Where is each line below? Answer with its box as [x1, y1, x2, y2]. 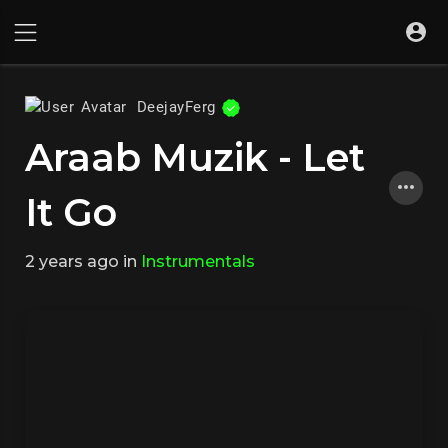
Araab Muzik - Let [25, 134, 365, 182]
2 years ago [25, 252, 119, 272]
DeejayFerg [136, 97, 222, 116]
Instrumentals [141, 252, 255, 272]
